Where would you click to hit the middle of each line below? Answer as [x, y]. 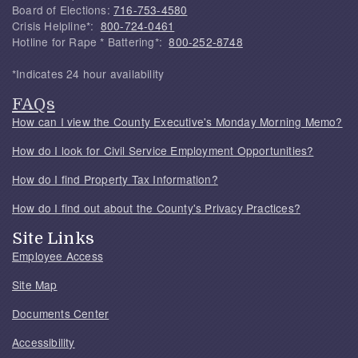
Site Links [53, 238]
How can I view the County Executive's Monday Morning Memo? [177, 121]
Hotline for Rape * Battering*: [91, 42]
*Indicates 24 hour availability [88, 74]
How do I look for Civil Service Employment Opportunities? [163, 150]
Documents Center [61, 313]
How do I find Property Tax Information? [115, 179]
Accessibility [44, 342]
